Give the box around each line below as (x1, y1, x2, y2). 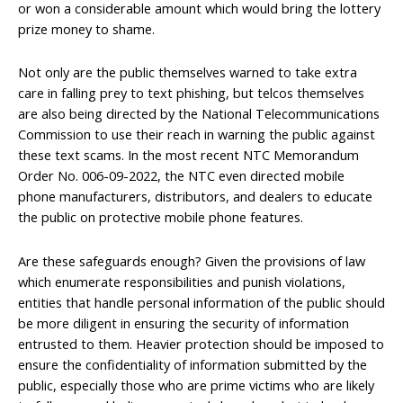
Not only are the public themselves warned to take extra (18, 63, 357, 82)
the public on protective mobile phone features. (18, 208, 303, 227)
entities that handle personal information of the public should (18, 292, 385, 311)
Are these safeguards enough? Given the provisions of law (18, 251, 365, 270)
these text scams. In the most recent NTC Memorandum (18, 146, 359, 165)
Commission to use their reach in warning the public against (18, 125, 375, 144)
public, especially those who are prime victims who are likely (18, 375, 374, 394)
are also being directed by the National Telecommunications (18, 104, 380, 123)
